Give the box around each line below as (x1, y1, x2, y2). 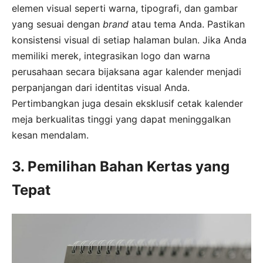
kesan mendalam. (12, 129, 89, 141)
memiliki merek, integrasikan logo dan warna (12, 50, 210, 62)
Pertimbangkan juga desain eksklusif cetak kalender (12, 97, 243, 110)
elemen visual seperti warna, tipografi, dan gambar (12, 2, 238, 15)
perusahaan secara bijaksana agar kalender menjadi (12, 66, 241, 78)
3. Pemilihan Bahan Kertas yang (12, 158, 230, 176)
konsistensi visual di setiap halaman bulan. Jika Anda (12, 34, 247, 46)
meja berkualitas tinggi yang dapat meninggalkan (12, 113, 231, 126)
